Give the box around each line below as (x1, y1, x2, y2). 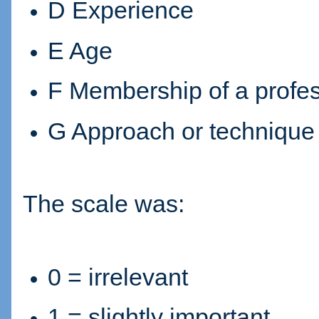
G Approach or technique (48, 117, 315, 145)
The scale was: (23, 191, 184, 218)
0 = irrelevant (48, 263, 188, 291)
